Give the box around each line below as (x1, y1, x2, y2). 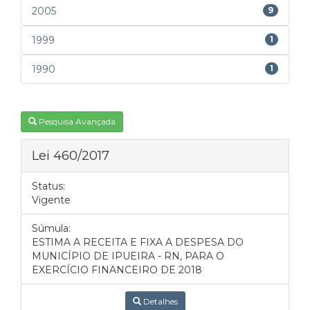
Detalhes (140, 296, 178, 307)
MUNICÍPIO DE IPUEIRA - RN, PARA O (32, 250, 224, 262)
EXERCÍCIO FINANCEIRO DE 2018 (32, 264, 202, 276)
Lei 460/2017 (32, 147, 109, 163)
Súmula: (32, 222, 71, 235)
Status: (32, 180, 65, 192)
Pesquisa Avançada (39, 116, 116, 127)
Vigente (32, 194, 71, 206)
